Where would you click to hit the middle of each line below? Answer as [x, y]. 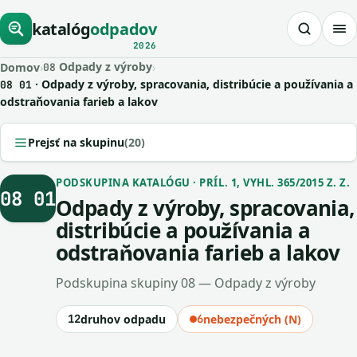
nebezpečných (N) [252, 319]
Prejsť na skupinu [76, 142]
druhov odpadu [123, 319]
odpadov [124, 29]
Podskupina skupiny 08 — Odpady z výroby [186, 283]
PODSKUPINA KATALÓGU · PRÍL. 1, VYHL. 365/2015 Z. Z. [203, 182]
